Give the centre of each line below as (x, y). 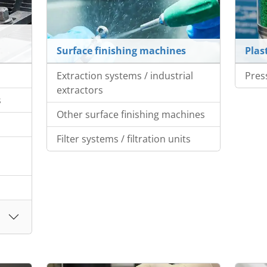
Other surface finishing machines (131, 115)
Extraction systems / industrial (125, 76)
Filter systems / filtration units (123, 139)
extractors (80, 90)
